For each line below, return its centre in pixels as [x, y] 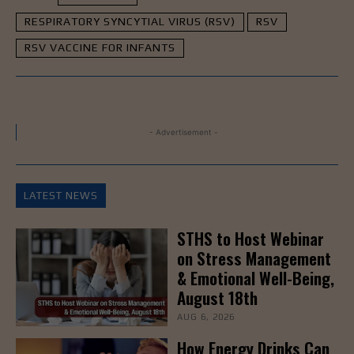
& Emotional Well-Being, [255, 277]
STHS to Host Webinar [250, 238]
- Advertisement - [183, 132]
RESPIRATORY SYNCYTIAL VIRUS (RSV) [130, 21]
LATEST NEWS [61, 195]
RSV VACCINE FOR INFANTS [100, 47]
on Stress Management [254, 258]
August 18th [217, 297]
